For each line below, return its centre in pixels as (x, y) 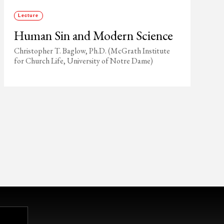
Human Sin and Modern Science (93, 35)
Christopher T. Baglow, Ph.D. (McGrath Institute (92, 51)
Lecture (28, 15)
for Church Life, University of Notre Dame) (83, 61)
